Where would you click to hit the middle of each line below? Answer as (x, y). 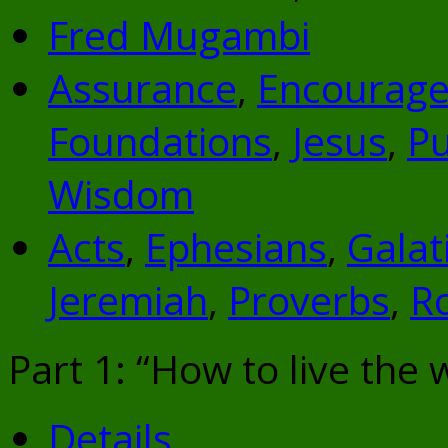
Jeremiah (128, 300)
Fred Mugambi (179, 35)
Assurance (142, 88)
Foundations (160, 141)
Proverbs (309, 300)
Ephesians (236, 247)
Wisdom (121, 194)
